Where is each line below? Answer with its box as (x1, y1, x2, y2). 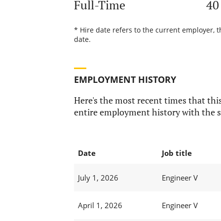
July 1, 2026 (77, 173, 118, 183)
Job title (161, 148, 192, 158)
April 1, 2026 (77, 200, 122, 211)
